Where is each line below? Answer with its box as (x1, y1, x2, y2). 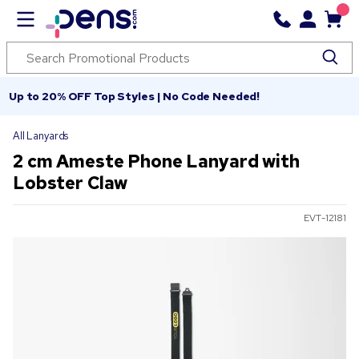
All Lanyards (13, 129, 69, 143)
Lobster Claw (13, 171, 128, 195)
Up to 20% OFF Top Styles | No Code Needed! (9, 89, 260, 103)
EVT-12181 (304, 212, 346, 225)
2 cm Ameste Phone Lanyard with (13, 150, 300, 173)
